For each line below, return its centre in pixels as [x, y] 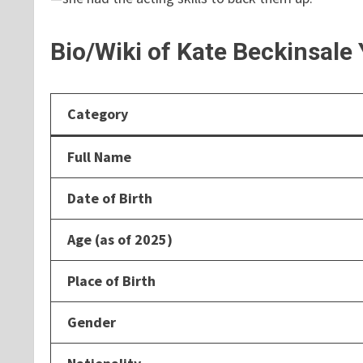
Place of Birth [111, 280]
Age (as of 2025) [120, 239]
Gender [92, 322]
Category [98, 113]
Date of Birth [110, 198]
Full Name [99, 156]
